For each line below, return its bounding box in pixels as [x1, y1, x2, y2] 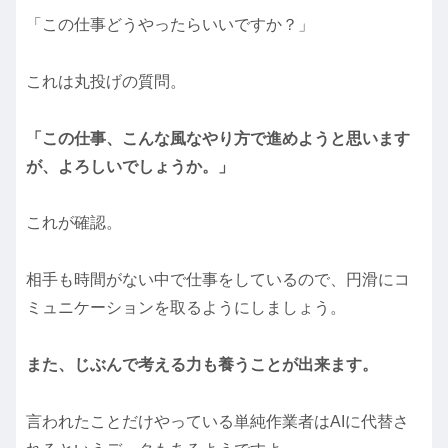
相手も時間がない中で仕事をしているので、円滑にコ [26, 271, 410, 289]
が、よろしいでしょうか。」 [26, 157, 234, 175]
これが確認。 [26, 214, 122, 232]
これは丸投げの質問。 [26, 72, 186, 90]
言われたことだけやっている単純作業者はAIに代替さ [26, 412, 409, 430]
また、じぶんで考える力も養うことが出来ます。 [26, 355, 378, 373]
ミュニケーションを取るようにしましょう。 [26, 299, 346, 317]
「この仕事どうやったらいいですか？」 [26, 15, 314, 33]
